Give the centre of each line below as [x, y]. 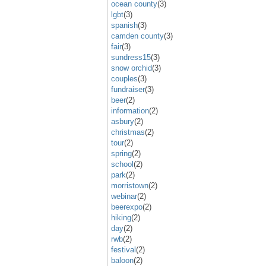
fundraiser [128, 89]
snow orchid [132, 68]
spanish [124, 25]
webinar [124, 196]
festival [123, 249]
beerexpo [127, 207]
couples [124, 78]
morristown [130, 185]
